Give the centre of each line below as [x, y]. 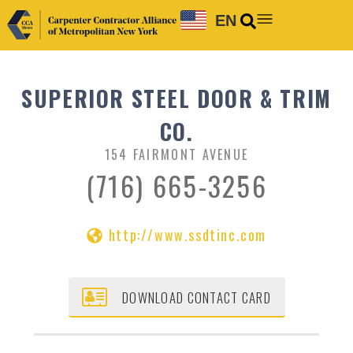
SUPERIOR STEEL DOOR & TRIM [176, 98]
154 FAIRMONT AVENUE [176, 155]
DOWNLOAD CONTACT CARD [197, 297]
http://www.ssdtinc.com [188, 235]
